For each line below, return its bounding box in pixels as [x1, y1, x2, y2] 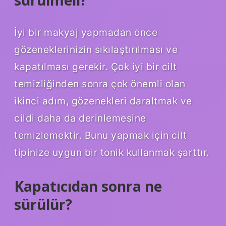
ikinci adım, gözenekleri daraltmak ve [14, 95, 192, 107]
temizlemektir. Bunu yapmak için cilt [14, 129, 187, 142]
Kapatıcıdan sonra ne [14, 177, 162, 196]
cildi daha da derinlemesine [14, 112, 146, 125]
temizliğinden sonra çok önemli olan [14, 78, 186, 90]
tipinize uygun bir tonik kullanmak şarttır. [14, 146, 209, 159]
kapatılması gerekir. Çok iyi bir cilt [14, 61, 177, 73]
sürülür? [14, 195, 72, 214]
